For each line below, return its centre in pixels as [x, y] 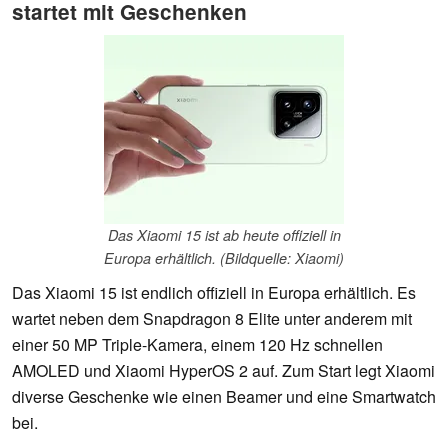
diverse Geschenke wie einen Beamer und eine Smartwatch [224, 397]
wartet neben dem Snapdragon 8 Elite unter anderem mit [212, 319]
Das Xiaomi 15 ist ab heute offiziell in [224, 235]
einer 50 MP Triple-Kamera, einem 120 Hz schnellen [197, 345]
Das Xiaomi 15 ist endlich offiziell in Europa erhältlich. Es [214, 293]
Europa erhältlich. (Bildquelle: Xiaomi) [224, 258]
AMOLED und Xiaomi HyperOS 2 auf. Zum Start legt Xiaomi [223, 371]
